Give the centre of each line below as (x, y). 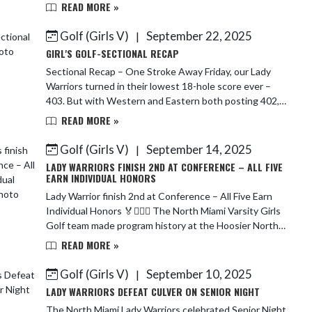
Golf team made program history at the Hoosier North (162, 225)
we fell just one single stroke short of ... (131, 115)
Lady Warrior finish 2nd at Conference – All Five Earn (159, 196)
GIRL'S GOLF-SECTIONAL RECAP (112, 53)
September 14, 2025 (198, 149)
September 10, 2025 (198, 274)
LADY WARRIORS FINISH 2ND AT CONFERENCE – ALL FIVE (164, 167)
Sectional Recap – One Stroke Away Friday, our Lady (125, 71)
